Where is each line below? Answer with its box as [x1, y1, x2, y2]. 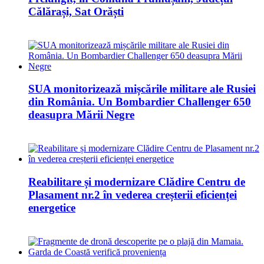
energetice [28, 201, 75, 214]
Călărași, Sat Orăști [28, 5, 124, 18]
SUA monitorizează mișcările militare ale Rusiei [28, 82, 256, 95]
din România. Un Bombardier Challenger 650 [28, 95, 251, 108]
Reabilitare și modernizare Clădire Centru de [28, 175, 245, 188]
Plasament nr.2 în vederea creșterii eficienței [28, 188, 237, 201]
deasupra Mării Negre [28, 108, 134, 121]
